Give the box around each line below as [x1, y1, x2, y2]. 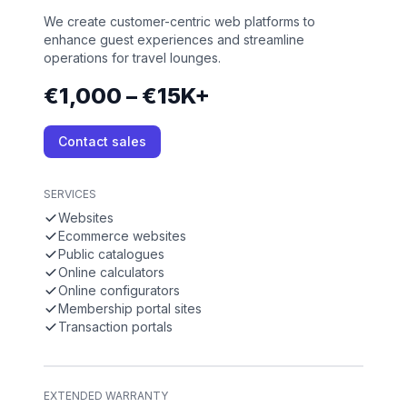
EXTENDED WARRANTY [44, 389, 168, 403]
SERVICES [44, 187, 96, 202]
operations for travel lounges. [44, 50, 221, 66]
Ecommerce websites [58, 228, 186, 244]
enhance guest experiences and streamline [44, 32, 304, 48]
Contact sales [58, 134, 146, 150]
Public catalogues [58, 246, 164, 263]
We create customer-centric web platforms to [44, 14, 315, 30]
